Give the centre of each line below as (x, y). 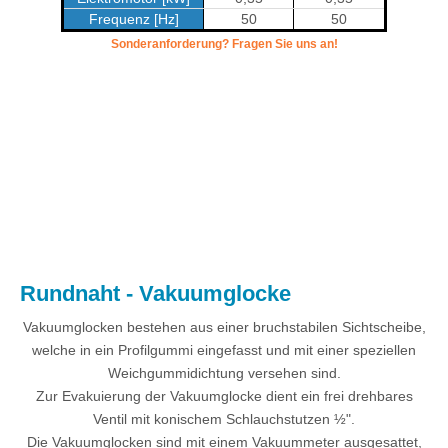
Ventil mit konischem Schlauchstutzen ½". (224, 418)
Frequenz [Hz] (133, 18)
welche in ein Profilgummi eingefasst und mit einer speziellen (224, 349)
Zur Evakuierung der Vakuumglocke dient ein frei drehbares (224, 395)
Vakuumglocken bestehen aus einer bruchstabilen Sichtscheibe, (224, 326)
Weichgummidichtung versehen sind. (224, 372)
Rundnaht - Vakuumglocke (155, 293)
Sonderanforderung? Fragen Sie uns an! (224, 43)
